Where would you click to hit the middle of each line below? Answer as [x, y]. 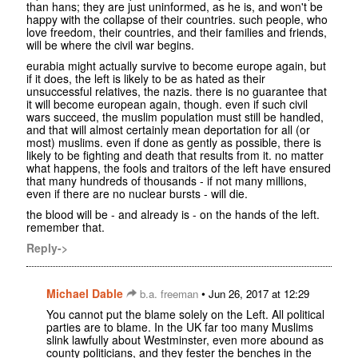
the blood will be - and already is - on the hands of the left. [173, 215]
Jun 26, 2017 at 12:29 [259, 294]
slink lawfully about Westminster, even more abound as [185, 340]
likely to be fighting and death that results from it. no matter [175, 155]
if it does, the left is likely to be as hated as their [146, 79]
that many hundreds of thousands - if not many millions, [167, 181]
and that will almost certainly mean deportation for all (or [168, 130]
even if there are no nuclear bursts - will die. [137, 194]
